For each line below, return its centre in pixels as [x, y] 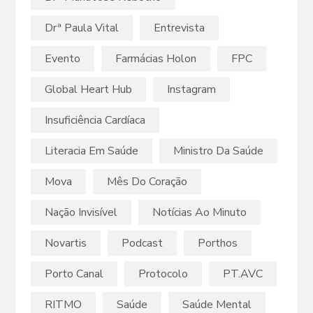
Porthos [218, 243]
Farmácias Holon [156, 59]
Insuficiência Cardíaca [95, 121]
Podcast [142, 243]
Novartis [66, 243]
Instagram [191, 90]
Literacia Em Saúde [92, 151]
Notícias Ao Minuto [199, 213]
